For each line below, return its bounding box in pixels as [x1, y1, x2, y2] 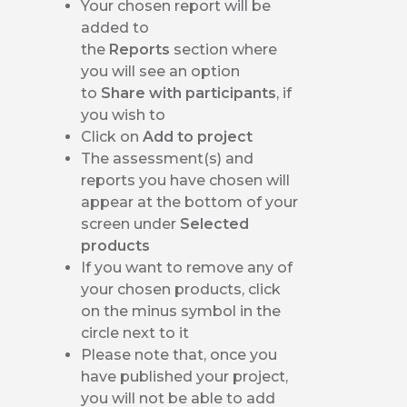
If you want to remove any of [81, 258, 293, 276]
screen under [81, 214, 181, 233]
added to [81, 18, 150, 36]
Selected [180, 214, 250, 233]
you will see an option [81, 62, 241, 80]
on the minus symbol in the [81, 302, 282, 320]
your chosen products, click [81, 280, 282, 298]
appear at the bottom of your [81, 193, 299, 211]
